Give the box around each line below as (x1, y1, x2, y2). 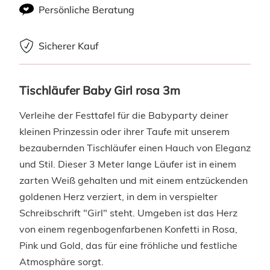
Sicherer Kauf (39, 39, 99, 52)
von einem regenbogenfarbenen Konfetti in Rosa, (19, 222, 237, 235)
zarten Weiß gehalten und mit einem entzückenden (19, 174, 248, 186)
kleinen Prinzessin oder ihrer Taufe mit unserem (19, 125, 230, 137)
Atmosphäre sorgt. (19, 255, 104, 268)
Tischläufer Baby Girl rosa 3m (19, 83, 180, 98)
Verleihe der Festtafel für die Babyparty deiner (19, 108, 228, 121)
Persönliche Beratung (39, 3, 134, 16)
